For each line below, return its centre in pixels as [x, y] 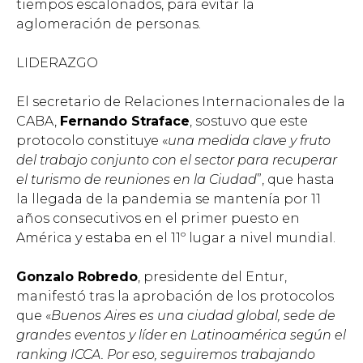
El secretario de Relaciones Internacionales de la [181, 102]
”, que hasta [296, 180]
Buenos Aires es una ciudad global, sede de [193, 316]
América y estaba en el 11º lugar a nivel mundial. [176, 238]
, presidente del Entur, [212, 277]
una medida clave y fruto [249, 141]
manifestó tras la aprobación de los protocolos [175, 297]
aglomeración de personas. [109, 24]
